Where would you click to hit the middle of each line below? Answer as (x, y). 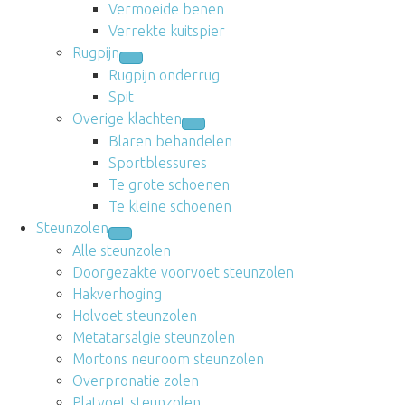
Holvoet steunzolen (135, 315)
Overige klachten (127, 118)
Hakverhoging (117, 293)
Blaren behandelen (170, 141)
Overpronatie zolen (136, 380)
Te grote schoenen (169, 184)
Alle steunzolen (122, 250)
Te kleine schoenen (170, 206)
